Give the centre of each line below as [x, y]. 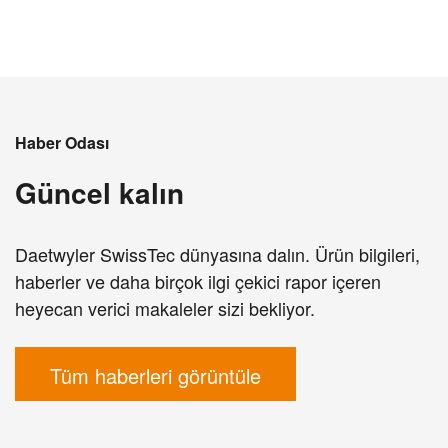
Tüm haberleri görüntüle [155, 376]
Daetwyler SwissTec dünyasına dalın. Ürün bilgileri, [217, 254]
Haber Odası [62, 143]
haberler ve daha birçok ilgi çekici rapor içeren [198, 281]
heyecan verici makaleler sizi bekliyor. [165, 308]
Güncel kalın [99, 193]
